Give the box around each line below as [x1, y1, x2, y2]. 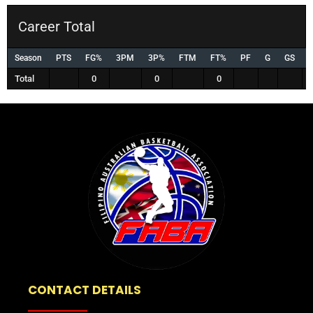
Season [15, 52, 42, 63]
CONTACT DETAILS [28, 281, 141, 298]
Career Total [18, 17, 95, 35]
